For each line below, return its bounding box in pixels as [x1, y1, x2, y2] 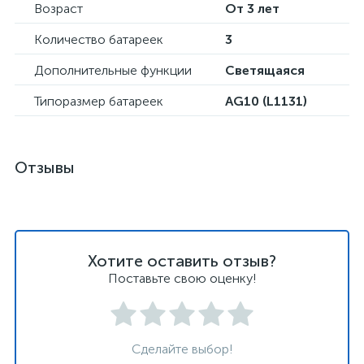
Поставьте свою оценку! [107, 271, 257, 286]
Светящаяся [225, 63, 305, 78]
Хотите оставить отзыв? [88, 251, 276, 271]
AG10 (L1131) [225, 93, 307, 109]
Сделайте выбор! [131, 341, 233, 357]
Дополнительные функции [34, 63, 192, 78]
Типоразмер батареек [34, 93, 163, 109]
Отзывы [15, 158, 75, 177]
